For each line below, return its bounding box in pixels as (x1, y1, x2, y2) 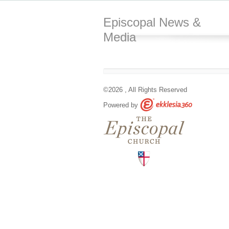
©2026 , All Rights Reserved (103, 86, 187, 94)
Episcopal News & (103, 16, 201, 29)
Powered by (103, 101, 138, 109)
